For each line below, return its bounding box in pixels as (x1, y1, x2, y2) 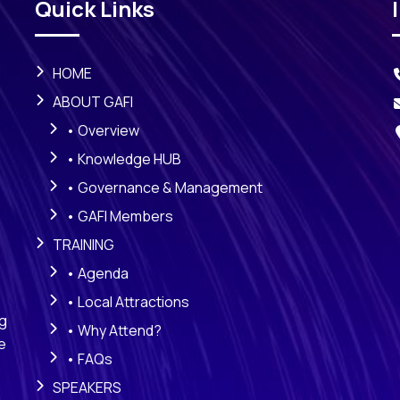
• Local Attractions (66, 292, 189, 312)
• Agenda (66, 263, 129, 284)
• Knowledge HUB (66, 149, 181, 170)
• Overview (66, 121, 139, 141)
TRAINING (53, 235, 114, 255)
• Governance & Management (66, 178, 262, 198)
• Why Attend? (66, 321, 162, 341)
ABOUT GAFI (53, 92, 133, 112)
